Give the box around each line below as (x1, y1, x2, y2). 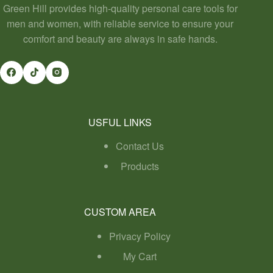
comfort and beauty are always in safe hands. (23, 32, 218, 46)
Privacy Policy (108, 229, 171, 244)
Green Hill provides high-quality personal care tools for (2, 1, 238, 16)
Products (120, 159, 159, 174)
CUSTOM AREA (84, 205, 157, 219)
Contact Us (115, 139, 164, 154)
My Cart (122, 249, 157, 264)
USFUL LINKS (88, 115, 152, 129)
